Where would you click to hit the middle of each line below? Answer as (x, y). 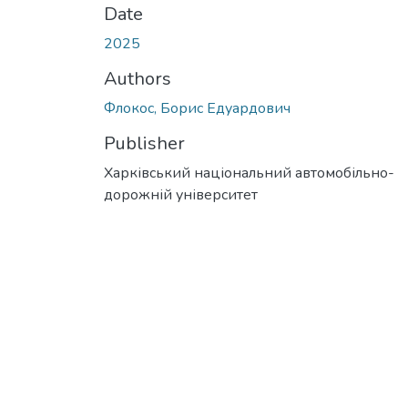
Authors (138, 78)
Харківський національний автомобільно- (249, 173)
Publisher (144, 143)
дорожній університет (181, 194)
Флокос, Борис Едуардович (197, 108)
